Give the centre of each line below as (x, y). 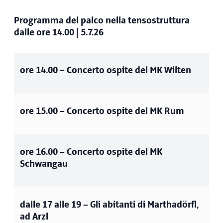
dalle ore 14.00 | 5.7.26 (59, 33)
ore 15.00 (39, 111)
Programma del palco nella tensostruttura (102, 21)
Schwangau (44, 164)
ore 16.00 (39, 152)
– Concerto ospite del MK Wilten (124, 70)
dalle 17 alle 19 (51, 205)
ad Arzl (34, 217)
